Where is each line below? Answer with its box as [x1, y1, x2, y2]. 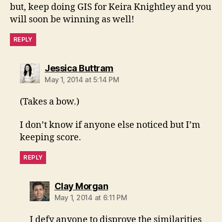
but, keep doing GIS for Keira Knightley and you [10, 1, 211, 13]
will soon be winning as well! [10, 13, 134, 25]
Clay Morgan [54, 181, 109, 192]
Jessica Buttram [45, 62, 113, 73]
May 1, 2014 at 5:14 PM [45, 75, 119, 84]
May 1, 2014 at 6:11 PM [54, 193, 127, 202]
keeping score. [20, 132, 82, 144]
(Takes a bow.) [20, 96, 80, 108]
